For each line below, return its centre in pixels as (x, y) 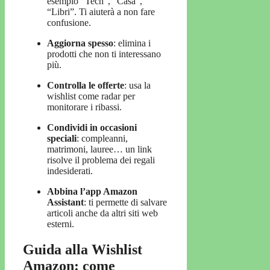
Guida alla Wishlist (83, 250)
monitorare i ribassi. (84, 107)
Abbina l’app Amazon (92, 192)
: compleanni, (102, 139)
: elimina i (132, 43)
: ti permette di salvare (125, 202)
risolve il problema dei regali (101, 160)
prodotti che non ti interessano (104, 54)
